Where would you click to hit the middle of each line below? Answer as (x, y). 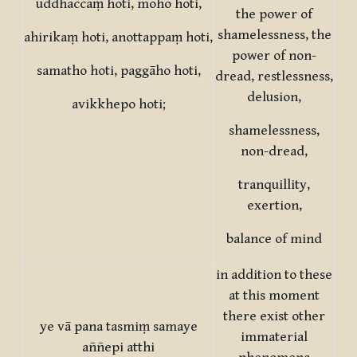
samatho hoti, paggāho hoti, (118, 71)
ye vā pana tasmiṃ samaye (118, 327)
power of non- (274, 56)
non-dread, (274, 152)
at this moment (274, 296)
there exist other (274, 317)
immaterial (274, 337)
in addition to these (274, 275)
